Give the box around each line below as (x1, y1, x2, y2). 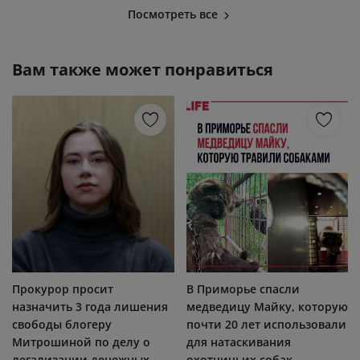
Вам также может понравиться (12, 58, 273, 80)
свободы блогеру (12, 316, 112, 332)
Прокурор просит (12, 280, 113, 297)
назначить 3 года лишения (12, 298, 168, 314)
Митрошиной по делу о (12, 333, 150, 350)
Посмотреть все (128, 6, 221, 22)
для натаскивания (186, 333, 291, 350)
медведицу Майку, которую (186, 298, 348, 314)
